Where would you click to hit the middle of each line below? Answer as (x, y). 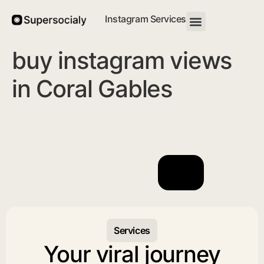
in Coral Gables (92, 89)
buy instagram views (122, 60)
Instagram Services (146, 19)
